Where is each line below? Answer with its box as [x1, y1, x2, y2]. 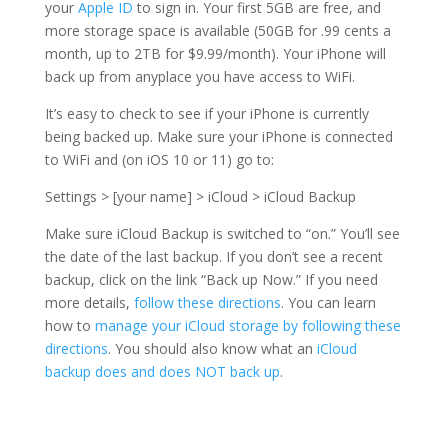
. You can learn [280, 293, 376, 313]
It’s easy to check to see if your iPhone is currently [44, 104, 369, 124]
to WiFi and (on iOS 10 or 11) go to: [44, 150, 274, 170]
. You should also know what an [107, 339, 317, 359]
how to [44, 316, 95, 336]
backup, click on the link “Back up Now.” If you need [44, 270, 378, 290]
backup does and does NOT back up [44, 362, 280, 382]
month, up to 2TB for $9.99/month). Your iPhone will [44, 44, 386, 64]
